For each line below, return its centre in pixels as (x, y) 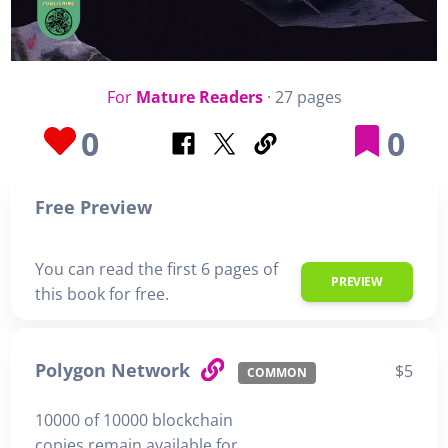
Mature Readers (199, 96)
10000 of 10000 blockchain (134, 420)
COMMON (276, 372)
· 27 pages (302, 96)
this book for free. (102, 294)
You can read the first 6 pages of (156, 269)
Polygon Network (115, 370)
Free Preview (93, 206)
